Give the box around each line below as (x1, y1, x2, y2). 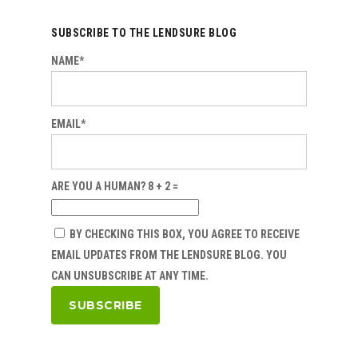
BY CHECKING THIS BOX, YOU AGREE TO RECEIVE (67, 228, 300, 241)
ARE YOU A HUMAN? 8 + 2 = (51, 180, 178, 193)
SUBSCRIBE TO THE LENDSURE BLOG (51, 26, 237, 40)
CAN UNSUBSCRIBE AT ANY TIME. (51, 269, 209, 283)
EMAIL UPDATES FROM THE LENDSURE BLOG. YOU (51, 249, 287, 262)
